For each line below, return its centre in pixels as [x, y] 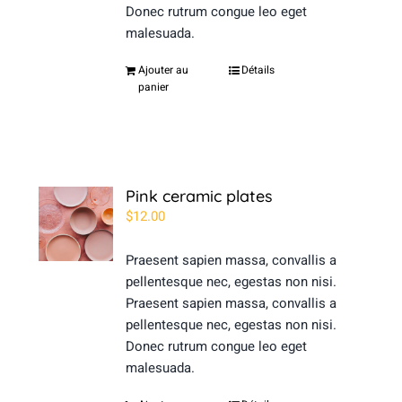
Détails [258, 70]
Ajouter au [164, 70]
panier [154, 87]
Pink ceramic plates [200, 196]
